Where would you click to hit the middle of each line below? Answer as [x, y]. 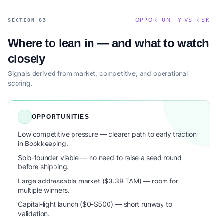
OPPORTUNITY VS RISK [173, 20]
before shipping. [44, 167]
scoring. [20, 83]
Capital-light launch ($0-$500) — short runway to [95, 204]
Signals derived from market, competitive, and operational [98, 73]
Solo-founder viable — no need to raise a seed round [100, 157]
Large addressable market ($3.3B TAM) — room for [98, 181]
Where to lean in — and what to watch [109, 43]
